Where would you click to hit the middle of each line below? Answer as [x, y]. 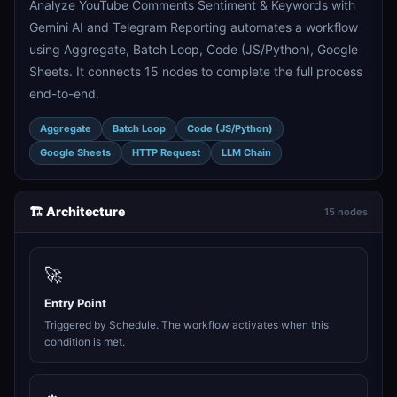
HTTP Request [166, 152]
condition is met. [85, 342]
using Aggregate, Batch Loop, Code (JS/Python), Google [194, 49]
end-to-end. [64, 93]
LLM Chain [246, 152]
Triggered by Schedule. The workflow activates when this [187, 325]
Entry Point [75, 303]
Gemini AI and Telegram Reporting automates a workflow [194, 27]
